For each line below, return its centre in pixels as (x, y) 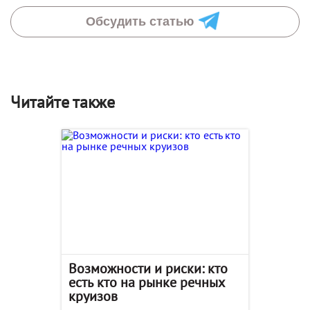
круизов (93, 296)
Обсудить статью (139, 21)
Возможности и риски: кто (148, 268)
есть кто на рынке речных (147, 282)
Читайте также (63, 102)
